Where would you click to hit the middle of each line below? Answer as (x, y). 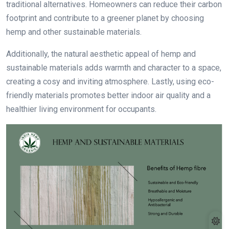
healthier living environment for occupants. (81, 109)
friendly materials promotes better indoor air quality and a (108, 95)
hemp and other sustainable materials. (75, 32)
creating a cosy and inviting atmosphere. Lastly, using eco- (110, 81)
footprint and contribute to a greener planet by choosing (105, 18)
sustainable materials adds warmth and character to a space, (114, 67)
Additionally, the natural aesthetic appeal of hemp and (101, 54)
